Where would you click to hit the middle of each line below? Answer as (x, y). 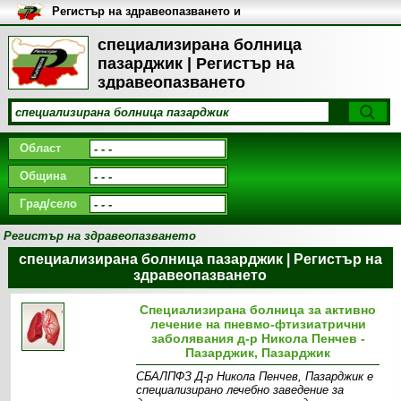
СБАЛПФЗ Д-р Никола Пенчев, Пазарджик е (255, 376)
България (79, 38)
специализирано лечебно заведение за (240, 390)
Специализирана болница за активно (258, 310)
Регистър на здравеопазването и (146, 11)
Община (43, 176)
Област (40, 148)
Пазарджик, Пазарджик (258, 353)
